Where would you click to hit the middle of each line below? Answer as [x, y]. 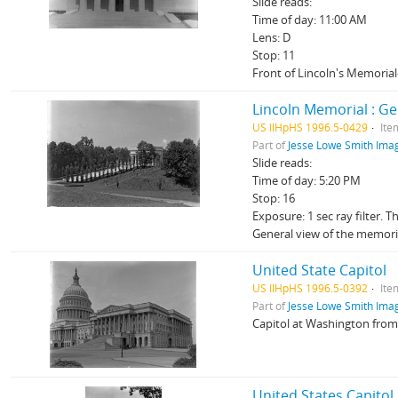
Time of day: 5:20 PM [307, 180]
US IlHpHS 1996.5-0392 [310, 288]
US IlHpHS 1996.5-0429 [310, 127]
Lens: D [272, 37]
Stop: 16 [274, 198]
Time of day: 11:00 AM [310, 20]
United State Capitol [320, 270]
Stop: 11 [274, 55]
